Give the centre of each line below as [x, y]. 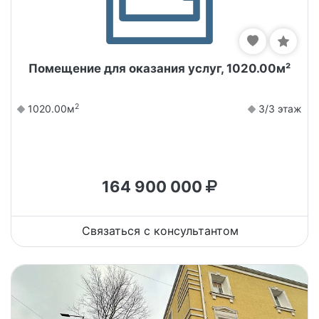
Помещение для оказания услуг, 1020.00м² [159, 68]
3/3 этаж [279, 108]
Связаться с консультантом [160, 230]
